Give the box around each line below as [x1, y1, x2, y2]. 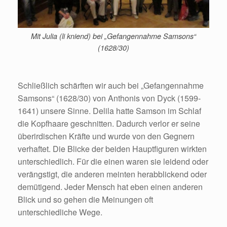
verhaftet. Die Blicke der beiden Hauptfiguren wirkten [18, 142, 207, 155]
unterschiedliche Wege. [18, 206, 102, 218]
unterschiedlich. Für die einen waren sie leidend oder [18, 155, 208, 167]
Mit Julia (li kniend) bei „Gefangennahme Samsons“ [31, 31, 196, 42]
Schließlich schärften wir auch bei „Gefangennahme [18, 79, 204, 91]
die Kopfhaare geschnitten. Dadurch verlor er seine [18, 117, 200, 129]
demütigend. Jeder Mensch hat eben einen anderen [18, 180, 203, 193]
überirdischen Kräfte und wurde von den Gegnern [18, 130, 195, 142]
